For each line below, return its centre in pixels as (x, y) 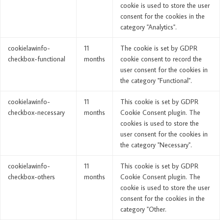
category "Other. (143, 209)
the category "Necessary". (156, 145)
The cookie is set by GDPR (159, 48)
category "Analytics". (149, 27)
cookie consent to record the (161, 59)
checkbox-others (31, 177)
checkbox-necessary (36, 113)
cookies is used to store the (160, 124)
